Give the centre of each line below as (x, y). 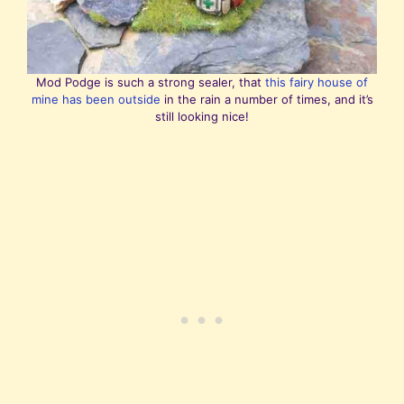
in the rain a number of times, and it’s (266, 100)
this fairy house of (317, 83)
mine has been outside (96, 100)
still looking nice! (202, 117)
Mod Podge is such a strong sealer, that (151, 83)
